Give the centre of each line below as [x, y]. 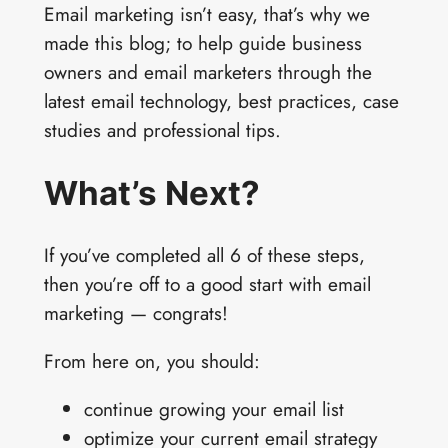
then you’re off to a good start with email [207, 283]
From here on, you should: [151, 360]
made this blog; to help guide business [202, 43]
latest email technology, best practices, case [221, 101]
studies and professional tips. [162, 130]
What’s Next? [151, 192]
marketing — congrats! [135, 312]
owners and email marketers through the [207, 72]
